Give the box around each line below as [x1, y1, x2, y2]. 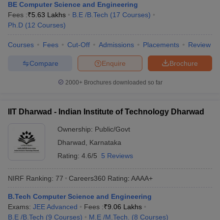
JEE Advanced [33, 203, 78, 211]
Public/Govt [95, 125, 130, 133]
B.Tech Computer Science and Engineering [8, 192, 152, 200]
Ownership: [57, 125, 95, 133]
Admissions [99, 41, 134, 49]
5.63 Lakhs [31, 11, 66, 19]
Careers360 [69, 174, 106, 182]
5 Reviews [101, 152, 133, 160]
